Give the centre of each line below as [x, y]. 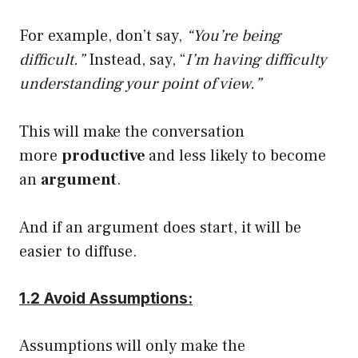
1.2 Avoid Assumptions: [106, 298]
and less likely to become [237, 155]
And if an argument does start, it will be [160, 227]
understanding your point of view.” [140, 84]
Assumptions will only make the [132, 346]
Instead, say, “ [135, 60]
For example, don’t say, [103, 36]
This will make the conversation [132, 131]
